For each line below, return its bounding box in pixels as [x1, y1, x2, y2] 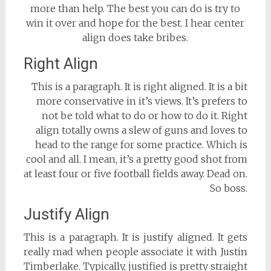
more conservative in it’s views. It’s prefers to [36, 95, 248, 108]
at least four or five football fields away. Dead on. [24, 168, 248, 180]
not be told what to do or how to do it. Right [42, 109, 248, 122]
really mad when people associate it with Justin [23, 246, 248, 258]
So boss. [210, 182, 248, 195]
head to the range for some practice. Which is [35, 139, 248, 151]
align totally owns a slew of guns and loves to [36, 124, 248, 137]
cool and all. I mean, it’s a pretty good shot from [26, 153, 248, 166]
